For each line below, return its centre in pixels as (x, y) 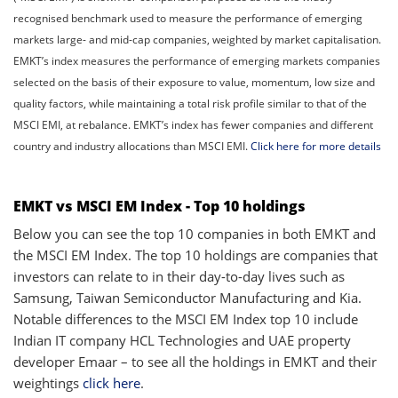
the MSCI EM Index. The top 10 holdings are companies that (195, 255)
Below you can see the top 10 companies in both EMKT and (195, 233)
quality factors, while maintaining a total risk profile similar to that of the (190, 103)
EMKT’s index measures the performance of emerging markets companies (197, 60)
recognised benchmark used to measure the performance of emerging (188, 18)
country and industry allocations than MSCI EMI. (132, 146)
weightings (48, 382)
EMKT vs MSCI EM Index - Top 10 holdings (161, 206)
